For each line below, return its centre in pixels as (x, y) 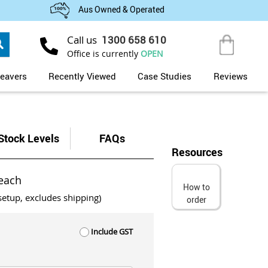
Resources (197, 152)
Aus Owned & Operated (121, 10)
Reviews (230, 76)
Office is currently (104, 54)
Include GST (111, 232)
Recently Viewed (83, 76)
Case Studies (165, 76)
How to (197, 187)
